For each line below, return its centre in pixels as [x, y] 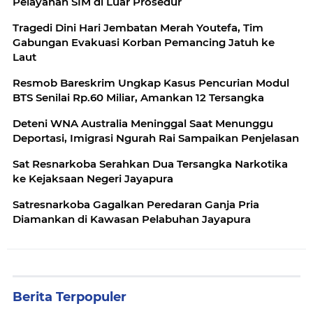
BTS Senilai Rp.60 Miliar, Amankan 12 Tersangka [138, 98]
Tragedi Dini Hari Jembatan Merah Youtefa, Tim [138, 28]
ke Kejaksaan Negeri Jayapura [93, 179]
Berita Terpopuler [70, 297]
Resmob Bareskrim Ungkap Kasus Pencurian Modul [151, 83]
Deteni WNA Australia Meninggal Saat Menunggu [143, 124]
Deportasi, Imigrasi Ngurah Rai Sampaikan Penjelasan [156, 138]
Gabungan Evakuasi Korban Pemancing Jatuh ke [144, 43]
